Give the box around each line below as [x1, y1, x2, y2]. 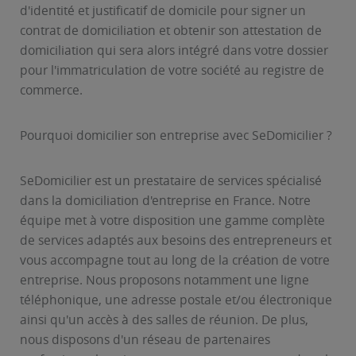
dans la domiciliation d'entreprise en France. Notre [20, 192, 311, 209]
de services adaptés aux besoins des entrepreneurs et [20, 232, 331, 249]
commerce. [20, 82, 83, 99]
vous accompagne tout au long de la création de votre [20, 252, 330, 269]
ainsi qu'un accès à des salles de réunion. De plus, [20, 311, 308, 328]
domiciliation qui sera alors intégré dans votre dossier [20, 42, 328, 59]
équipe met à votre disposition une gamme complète [20, 212, 325, 229]
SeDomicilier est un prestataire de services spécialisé [20, 172, 322, 189]
